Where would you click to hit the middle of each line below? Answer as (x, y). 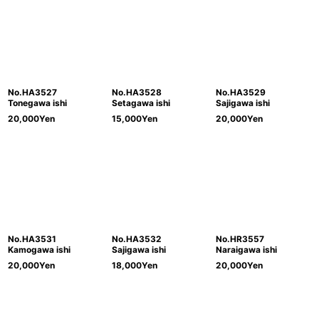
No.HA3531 (32, 239)
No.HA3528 (136, 93)
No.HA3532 (136, 239)
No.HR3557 (240, 239)
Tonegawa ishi (37, 103)
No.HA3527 (32, 93)
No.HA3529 (240, 93)
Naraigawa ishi (246, 250)
